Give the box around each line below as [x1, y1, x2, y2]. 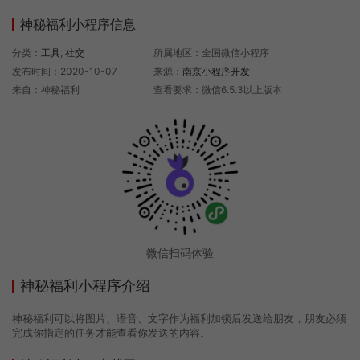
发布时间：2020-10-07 [12, 65, 117, 78]
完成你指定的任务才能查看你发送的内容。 [12, 326, 211, 340]
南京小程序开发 [182, 65, 250, 78]
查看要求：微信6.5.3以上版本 [153, 84, 282, 96]
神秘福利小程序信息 [20, 16, 136, 33]
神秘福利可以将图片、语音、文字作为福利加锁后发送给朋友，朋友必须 [12, 312, 346, 325]
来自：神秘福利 [12, 84, 80, 96]
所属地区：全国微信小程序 [153, 47, 269, 59]
